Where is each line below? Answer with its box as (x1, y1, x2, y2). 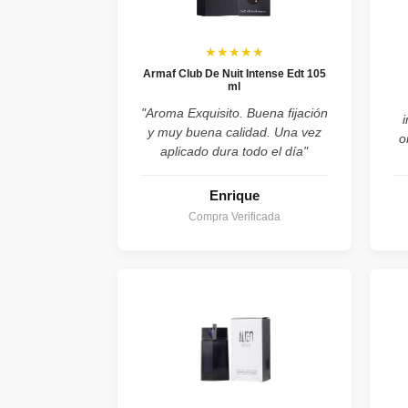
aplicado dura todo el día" (160, 143, 309, 158)
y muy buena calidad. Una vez (147, 124, 321, 139)
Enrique (209, 187, 260, 203)
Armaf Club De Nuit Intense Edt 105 (142, 66, 326, 80)
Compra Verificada (188, 209, 280, 223)
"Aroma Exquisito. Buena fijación (140, 105, 328, 120)
